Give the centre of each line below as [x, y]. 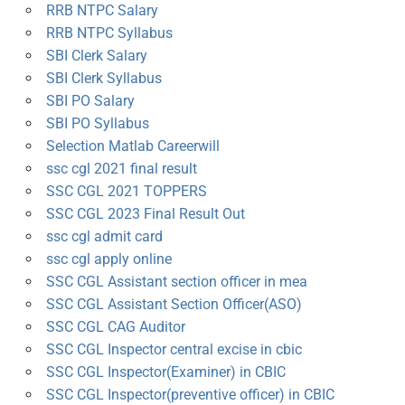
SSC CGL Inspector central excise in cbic [174, 350]
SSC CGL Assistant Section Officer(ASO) [174, 305]
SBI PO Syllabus [97, 124]
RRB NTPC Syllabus [109, 33]
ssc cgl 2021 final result [121, 169]
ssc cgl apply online [108, 259]
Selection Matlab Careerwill [132, 146]
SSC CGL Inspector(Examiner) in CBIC [165, 372]
